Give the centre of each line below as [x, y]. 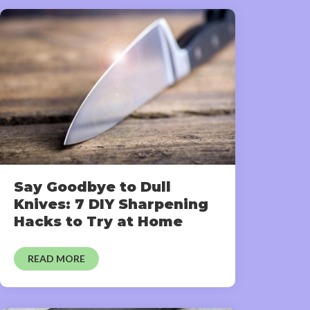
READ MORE [56, 258]
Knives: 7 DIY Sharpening [111, 204]
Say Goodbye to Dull [92, 186]
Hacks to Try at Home [98, 221]
